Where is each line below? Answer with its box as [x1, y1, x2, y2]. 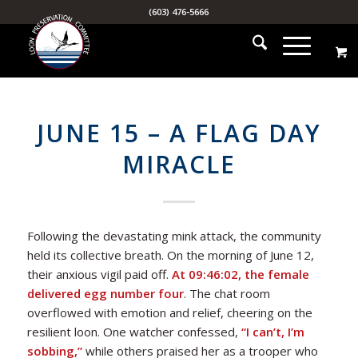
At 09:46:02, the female [171, 265, 309, 282]
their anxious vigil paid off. [26, 265, 172, 282]
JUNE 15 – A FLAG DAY [36, 117, 321, 149]
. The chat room [183, 284, 270, 301]
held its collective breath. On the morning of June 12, [26, 246, 314, 263]
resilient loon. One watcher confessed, [26, 323, 241, 340]
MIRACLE [121, 148, 236, 181]
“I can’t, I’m [241, 323, 304, 340]
